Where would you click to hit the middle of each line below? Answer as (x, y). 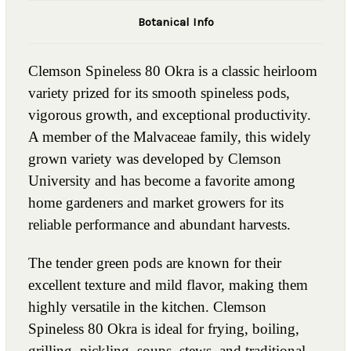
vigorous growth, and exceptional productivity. (170, 114)
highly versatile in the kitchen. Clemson (147, 306)
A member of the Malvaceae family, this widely (170, 136)
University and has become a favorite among (162, 180)
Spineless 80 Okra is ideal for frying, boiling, (164, 328)
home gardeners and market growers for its (156, 202)
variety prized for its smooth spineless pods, (159, 92)
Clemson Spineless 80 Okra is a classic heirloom (173, 71)
